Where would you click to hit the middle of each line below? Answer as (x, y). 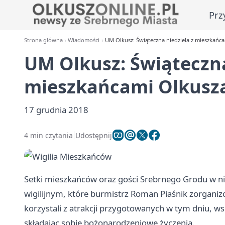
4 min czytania (48, 135)
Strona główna (43, 40)
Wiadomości (84, 40)
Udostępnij (94, 135)
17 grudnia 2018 (56, 110)
